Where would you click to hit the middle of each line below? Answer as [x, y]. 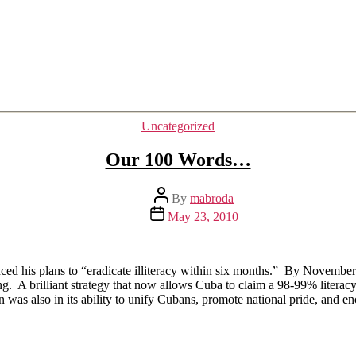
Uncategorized [178, 126]
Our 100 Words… [178, 159]
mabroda [212, 198]
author [169, 207]
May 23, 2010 [203, 216]
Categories [204, 125]
